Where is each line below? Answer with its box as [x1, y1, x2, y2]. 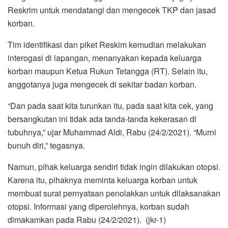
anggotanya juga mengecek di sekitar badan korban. [8, 78, 196, 91]
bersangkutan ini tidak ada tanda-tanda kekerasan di [8, 113, 196, 125]
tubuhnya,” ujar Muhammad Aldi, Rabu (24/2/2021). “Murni [8, 126, 216, 138]
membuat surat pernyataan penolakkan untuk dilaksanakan [8, 187, 220, 199]
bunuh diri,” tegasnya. [8, 139, 85, 152]
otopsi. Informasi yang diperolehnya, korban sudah [8, 201, 189, 213]
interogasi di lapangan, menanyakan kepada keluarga [8, 52, 202, 64]
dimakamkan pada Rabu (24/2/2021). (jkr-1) [8, 214, 166, 226]
